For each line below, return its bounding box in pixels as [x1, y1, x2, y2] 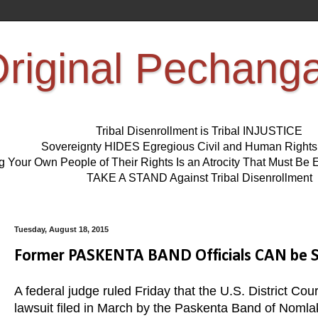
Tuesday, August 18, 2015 [14, 225, 109, 234]
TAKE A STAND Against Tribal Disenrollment [86, 172, 312, 185]
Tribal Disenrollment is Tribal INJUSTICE [96, 125, 302, 138]
